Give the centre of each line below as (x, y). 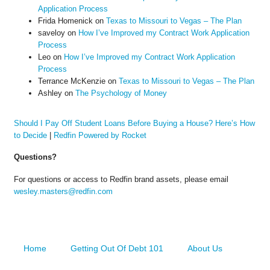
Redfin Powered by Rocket (100, 135)
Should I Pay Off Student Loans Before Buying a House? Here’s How (134, 123)
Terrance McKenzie (71, 81)
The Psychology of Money (121, 93)
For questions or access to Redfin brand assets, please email (121, 180)
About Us (205, 248)
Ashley (50, 93)
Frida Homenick (65, 20)
